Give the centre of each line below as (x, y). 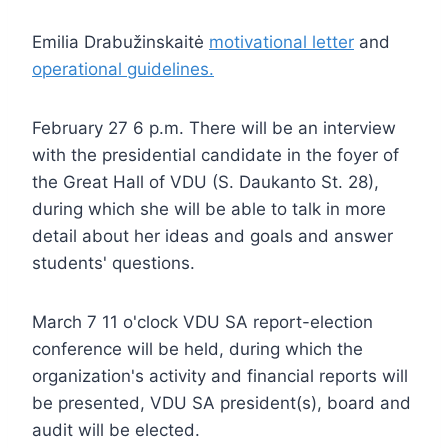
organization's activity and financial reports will (220, 375)
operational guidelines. (123, 68)
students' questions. (113, 262)
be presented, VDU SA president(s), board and (221, 402)
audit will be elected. (116, 429)
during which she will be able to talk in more (209, 208)
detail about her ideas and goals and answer (212, 235)
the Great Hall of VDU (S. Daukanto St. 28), (205, 181)
